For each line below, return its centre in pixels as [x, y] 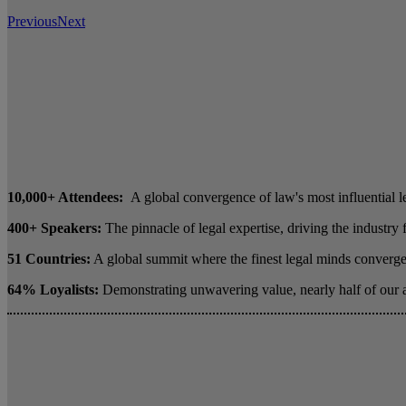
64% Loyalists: [53, 289]
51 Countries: [49, 258]
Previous [32, 22]
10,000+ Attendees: [67, 197]
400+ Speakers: [56, 227]
